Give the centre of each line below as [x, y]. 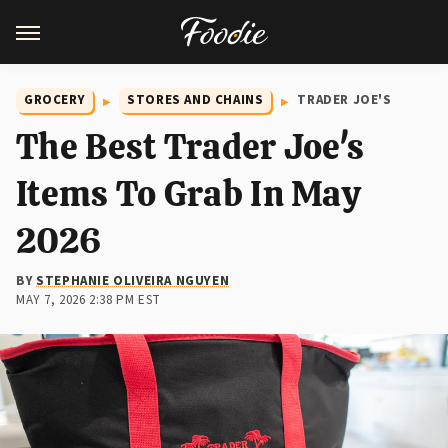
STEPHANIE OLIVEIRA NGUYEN [133, 281]
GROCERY [55, 100]
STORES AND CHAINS [195, 100]
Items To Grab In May [188, 193]
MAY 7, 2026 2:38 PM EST [88, 300]
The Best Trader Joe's [190, 146]
